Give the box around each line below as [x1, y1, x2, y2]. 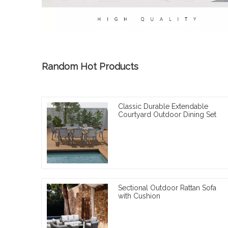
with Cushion [118, 191, 160, 200]
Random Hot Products [42, 61, 138, 72]
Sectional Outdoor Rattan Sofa [118, 183, 216, 192]
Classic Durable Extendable [118, 102, 208, 110]
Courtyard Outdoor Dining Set [118, 110, 216, 119]
